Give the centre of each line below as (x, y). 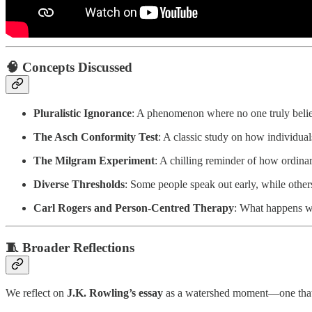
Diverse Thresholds (79, 184)
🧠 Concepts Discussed (69, 68)
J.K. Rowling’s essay (115, 293)
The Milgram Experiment (94, 160)
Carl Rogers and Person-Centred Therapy (134, 208)
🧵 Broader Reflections (70, 247)
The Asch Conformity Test (96, 136)
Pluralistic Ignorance (83, 113)
